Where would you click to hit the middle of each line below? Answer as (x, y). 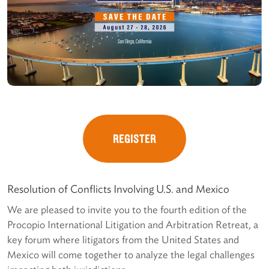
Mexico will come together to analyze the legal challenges (131, 254)
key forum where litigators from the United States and (123, 239)
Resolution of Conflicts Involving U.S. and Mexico (118, 189)
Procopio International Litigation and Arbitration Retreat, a (133, 224)
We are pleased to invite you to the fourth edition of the (127, 209)
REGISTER (134, 138)
